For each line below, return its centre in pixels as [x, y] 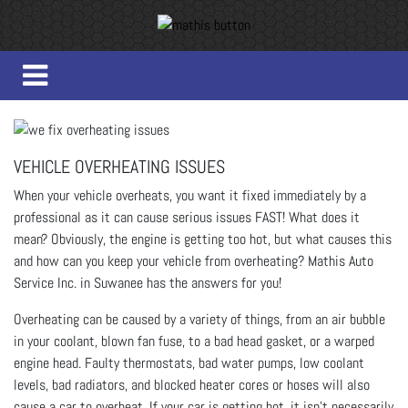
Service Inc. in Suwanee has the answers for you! [148, 282]
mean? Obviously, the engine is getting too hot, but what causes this [203, 239]
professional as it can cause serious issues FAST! [151, 217]
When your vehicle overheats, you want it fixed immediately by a [190, 195]
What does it [324, 217]
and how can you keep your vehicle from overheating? [161, 260]
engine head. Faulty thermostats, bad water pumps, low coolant [189, 362]
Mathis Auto [341, 260]
